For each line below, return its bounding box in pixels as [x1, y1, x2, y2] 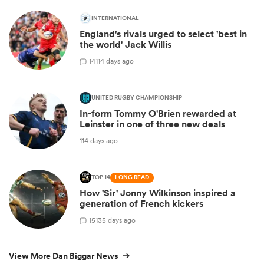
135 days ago [95, 214, 136, 225]
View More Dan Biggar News [9, 250, 118, 262]
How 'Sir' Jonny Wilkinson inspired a [80, 187, 236, 200]
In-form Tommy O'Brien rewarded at [80, 107, 236, 120]
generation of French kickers [80, 197, 203, 210]
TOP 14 [91, 173, 110, 183]
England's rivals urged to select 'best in [80, 28, 247, 41]
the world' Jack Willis [80, 38, 171, 51]
